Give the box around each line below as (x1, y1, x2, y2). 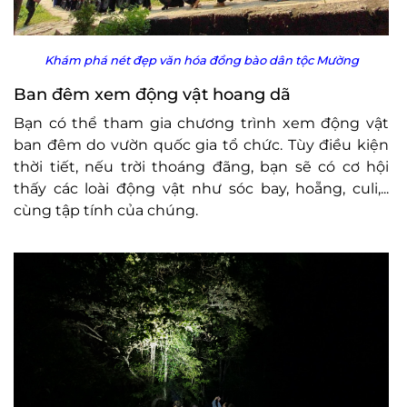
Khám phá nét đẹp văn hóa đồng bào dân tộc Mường (44, 53, 359, 67)
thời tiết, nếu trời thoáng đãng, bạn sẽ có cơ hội (14, 158, 389, 175)
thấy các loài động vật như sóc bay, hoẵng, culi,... (14, 180, 389, 197)
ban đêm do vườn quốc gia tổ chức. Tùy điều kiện (14, 136, 389, 154)
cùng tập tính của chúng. (14, 202, 198, 219)
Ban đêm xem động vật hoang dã (14, 84, 291, 104)
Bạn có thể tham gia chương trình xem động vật (14, 114, 389, 132)
